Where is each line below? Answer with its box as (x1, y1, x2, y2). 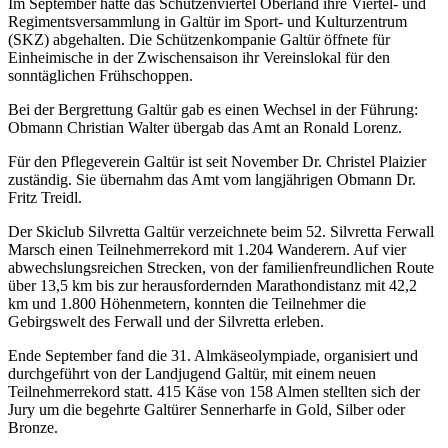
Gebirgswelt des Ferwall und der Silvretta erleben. (8, 313, 324, 331)
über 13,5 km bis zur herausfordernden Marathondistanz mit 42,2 (8, 277, 417, 295)
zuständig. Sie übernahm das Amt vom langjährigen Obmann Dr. (8, 171, 416, 189)
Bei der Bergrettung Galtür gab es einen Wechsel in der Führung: (8, 101, 418, 119)
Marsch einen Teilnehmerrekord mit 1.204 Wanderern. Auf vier (8, 241, 406, 259)
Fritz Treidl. (8, 189, 82, 207)
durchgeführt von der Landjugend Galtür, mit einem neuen (8, 365, 376, 383)
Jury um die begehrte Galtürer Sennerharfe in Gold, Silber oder (8, 401, 405, 419)
